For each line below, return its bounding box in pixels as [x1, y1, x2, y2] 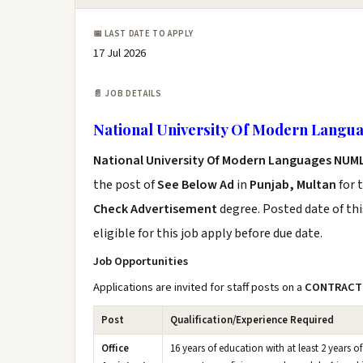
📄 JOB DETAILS [93, 88, 162, 100]
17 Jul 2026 [93, 45, 146, 62]
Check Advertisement [93, 200, 220, 218]
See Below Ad [157, 176, 237, 194]
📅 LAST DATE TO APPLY [93, 28, 194, 40]
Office [101, 341, 129, 356]
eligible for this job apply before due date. [93, 224, 322, 242]
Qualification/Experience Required [170, 313, 334, 327]
